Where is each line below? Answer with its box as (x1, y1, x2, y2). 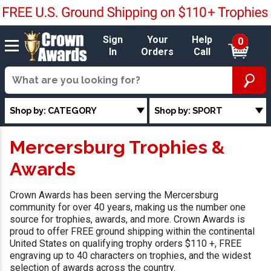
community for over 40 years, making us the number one (10, 201, 246, 214)
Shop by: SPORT (154, 105, 223, 116)
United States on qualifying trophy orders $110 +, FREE (10, 238, 241, 250)
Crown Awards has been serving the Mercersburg (10, 189, 218, 201)
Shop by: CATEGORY (10, 105, 97, 116)
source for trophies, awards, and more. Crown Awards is (10, 214, 245, 226)
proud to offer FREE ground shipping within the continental (10, 226, 255, 238)
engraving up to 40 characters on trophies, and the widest (10, 250, 251, 262)
